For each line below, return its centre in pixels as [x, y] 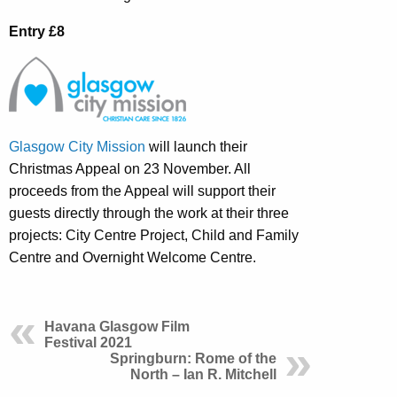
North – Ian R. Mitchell [203, 375]
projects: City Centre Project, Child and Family [154, 236]
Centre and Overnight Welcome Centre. [132, 258]
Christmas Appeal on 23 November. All [130, 169]
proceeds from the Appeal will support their [142, 191]
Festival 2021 [88, 343]
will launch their [196, 147]
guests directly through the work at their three [149, 214]
